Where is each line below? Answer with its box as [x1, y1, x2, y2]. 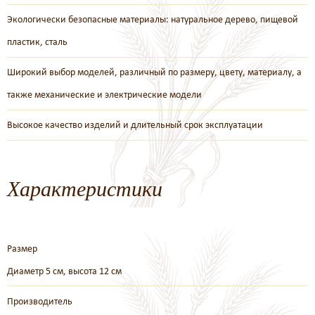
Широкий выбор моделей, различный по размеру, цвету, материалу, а [7, 66, 302, 78]
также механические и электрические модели [7, 89, 202, 101]
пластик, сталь [7, 36, 67, 48]
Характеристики [7, 174, 162, 202]
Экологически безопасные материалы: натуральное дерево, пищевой [7, 13, 298, 25]
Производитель [7, 295, 72, 307]
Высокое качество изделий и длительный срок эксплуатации [7, 119, 263, 131]
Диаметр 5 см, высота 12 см [7, 264, 122, 277]
